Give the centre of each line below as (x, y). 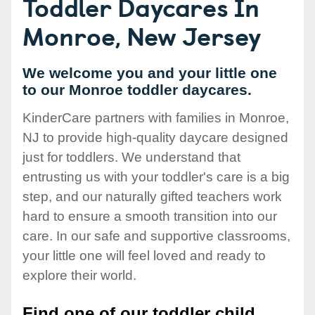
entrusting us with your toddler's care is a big (156, 177)
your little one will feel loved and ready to (144, 256)
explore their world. (79, 276)
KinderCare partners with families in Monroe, (156, 118)
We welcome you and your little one (150, 73)
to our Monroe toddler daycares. (137, 90)
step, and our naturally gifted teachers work (152, 197)
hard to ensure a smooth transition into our (150, 217)
